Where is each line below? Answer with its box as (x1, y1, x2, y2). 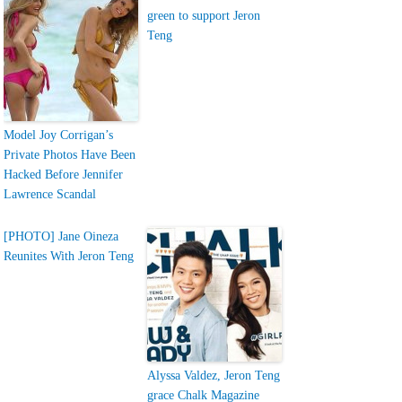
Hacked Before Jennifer (4, 168, 124, 181)
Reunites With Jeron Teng (4, 249, 135, 263)
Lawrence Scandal (4, 188, 97, 201)
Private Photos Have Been (4, 148, 136, 162)
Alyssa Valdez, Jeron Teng (147, 369, 281, 382)
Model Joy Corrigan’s (4, 128, 114, 142)
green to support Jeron (147, 9, 261, 22)
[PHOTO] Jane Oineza (4, 230, 119, 243)
